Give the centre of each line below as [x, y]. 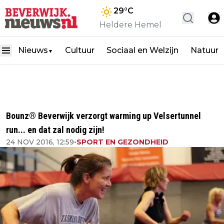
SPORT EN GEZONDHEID [122, 142]
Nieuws [33, 50]
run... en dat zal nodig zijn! [55, 130]
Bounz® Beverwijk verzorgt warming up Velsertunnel [103, 116]
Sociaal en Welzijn [142, 50]
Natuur [204, 50]
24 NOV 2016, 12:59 [40, 142]
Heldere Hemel [130, 25]
